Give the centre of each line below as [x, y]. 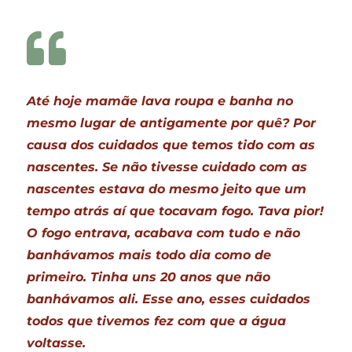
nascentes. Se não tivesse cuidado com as [167, 167]
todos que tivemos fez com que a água [157, 321]
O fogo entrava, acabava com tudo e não [164, 233]
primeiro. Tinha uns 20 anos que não [149, 277]
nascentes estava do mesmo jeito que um [167, 189]
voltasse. [57, 343]
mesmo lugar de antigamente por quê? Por [172, 123]
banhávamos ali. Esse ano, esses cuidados [169, 299]
